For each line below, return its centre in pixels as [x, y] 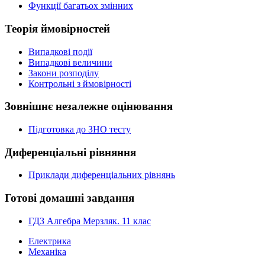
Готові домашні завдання [70, 198]
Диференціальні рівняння [70, 152]
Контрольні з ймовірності [80, 83]
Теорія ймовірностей [57, 28]
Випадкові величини [70, 62]
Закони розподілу [64, 73]
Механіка [47, 251]
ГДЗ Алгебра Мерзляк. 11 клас [90, 221]
